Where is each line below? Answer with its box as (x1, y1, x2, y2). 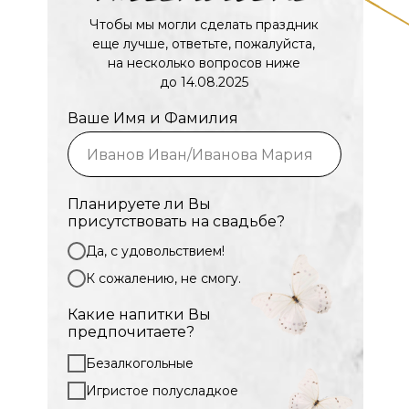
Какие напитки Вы (68, 306, 211, 323)
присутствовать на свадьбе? (68, 213, 285, 230)
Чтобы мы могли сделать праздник (89, 16, 319, 33)
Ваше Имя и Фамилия (68, 110, 238, 127)
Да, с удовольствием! (86, 242, 225, 259)
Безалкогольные (86, 354, 194, 372)
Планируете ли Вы (68, 195, 211, 213)
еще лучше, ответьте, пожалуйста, (92, 36, 315, 52)
